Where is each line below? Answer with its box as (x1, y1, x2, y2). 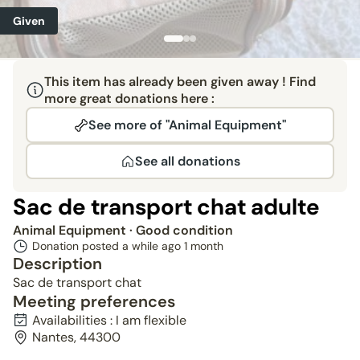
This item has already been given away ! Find (43, 73, 316, 90)
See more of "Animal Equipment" (88, 117, 286, 133)
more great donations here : (43, 90, 215, 107)
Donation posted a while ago (32, 239, 184, 253)
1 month (184, 239, 223, 253)
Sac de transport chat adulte (13, 192, 320, 222)
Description (13, 253, 102, 274)
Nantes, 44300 (32, 329, 121, 346)
